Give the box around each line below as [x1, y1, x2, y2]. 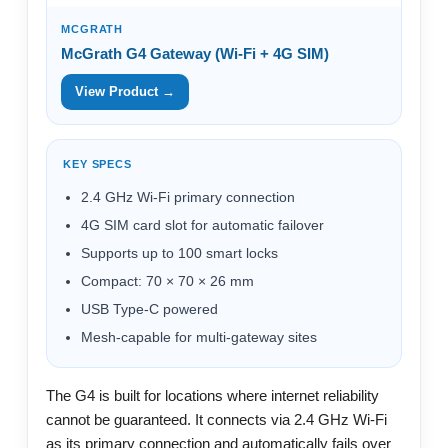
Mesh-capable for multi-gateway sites [81, 328, 317, 345]
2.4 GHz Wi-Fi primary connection [81, 188, 295, 205]
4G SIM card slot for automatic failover [81, 216, 324, 233]
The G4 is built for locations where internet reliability [46, 386, 379, 404]
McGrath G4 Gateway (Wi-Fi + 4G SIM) [61, 44, 329, 62]
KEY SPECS [63, 157, 132, 170]
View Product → [75, 83, 175, 99]
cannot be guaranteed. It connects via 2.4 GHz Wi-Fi [46, 410, 387, 428]
